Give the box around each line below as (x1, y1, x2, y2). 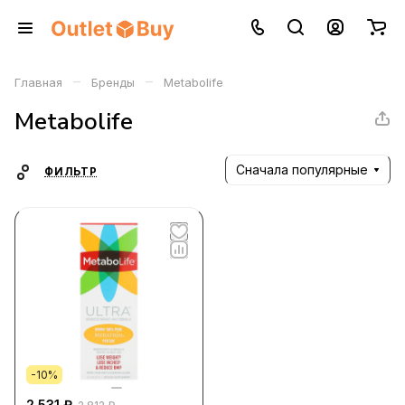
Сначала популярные (236, 162, 368, 177)
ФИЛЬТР (44, 165, 98, 178)
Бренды (91, 75, 135, 89)
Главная (14, 75, 62, 89)
